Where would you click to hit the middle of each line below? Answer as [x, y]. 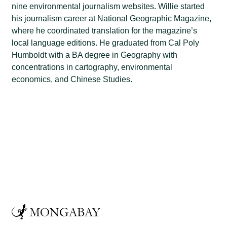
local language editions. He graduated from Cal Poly [106, 43]
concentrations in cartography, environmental [92, 67]
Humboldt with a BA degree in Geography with [95, 55]
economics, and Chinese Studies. [72, 79]
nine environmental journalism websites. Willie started [108, 6]
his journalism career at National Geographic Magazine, [112, 18]
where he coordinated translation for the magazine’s [105, 31]
